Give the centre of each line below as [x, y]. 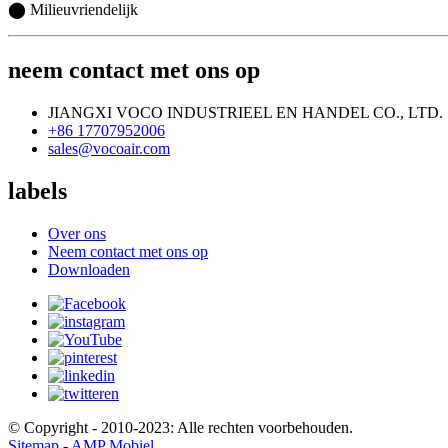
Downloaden [89, 269]
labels [37, 190]
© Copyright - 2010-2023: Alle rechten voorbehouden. [180, 427]
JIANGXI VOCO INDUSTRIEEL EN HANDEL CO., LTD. [245, 113]
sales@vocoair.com [109, 149]
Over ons [77, 233]
